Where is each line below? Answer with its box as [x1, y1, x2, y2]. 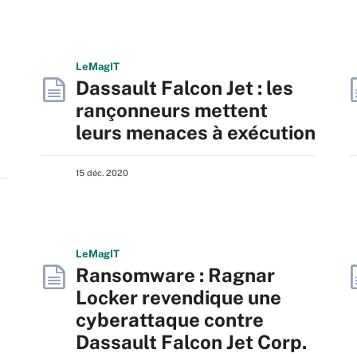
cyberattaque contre [76, 308, 264, 331]
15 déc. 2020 [76, 168, 128, 178]
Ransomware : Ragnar [76, 264, 275, 286]
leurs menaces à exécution [76, 121, 316, 143]
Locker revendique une [76, 286, 281, 308]
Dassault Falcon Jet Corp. [76, 331, 307, 353]
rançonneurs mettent [76, 99, 268, 121]
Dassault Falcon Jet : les [76, 76, 293, 99]
